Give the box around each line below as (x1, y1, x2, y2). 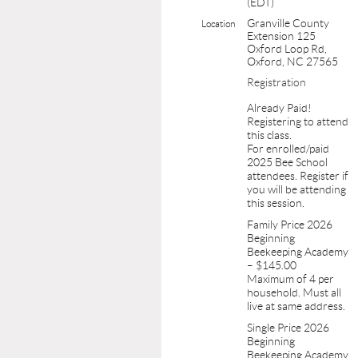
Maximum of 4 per (247, 272, 334, 285)
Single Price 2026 (247, 320, 329, 334)
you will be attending (247, 182, 346, 196)
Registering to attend (247, 114, 348, 128)
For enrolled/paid (247, 141, 329, 155)
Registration (247, 75, 306, 89)
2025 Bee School (247, 155, 328, 169)
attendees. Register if (247, 169, 348, 182)
